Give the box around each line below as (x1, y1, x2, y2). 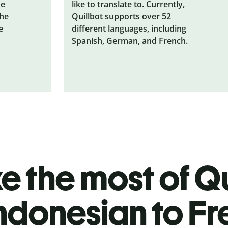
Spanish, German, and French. (72, 35, 188, 46)
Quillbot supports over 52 (72, 10, 172, 22)
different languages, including (72, 22, 187, 34)
